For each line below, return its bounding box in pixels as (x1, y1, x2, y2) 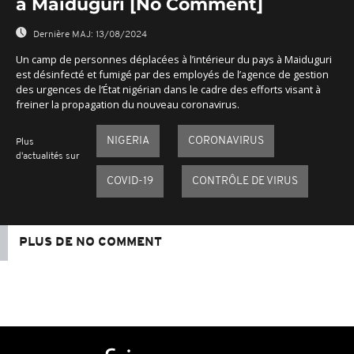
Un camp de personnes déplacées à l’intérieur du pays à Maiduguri (16, 51, 332, 66)
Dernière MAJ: (33, 30, 93, 40)
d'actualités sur (16, 151, 80, 161)
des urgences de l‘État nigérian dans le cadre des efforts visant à (16, 81, 321, 96)
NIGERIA (106, 134, 149, 147)
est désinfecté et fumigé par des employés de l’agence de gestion (16, 66, 329, 81)
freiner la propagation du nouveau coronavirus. (16, 96, 239, 111)
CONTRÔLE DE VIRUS (191, 175, 298, 187)
